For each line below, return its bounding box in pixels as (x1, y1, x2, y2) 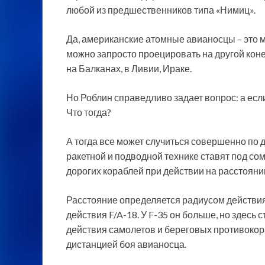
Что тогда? (66, 106, 111, 118)
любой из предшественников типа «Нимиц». (66, 4, 256, 15)
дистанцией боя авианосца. (66, 238, 186, 250)
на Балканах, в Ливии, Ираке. (66, 62, 192, 74)
